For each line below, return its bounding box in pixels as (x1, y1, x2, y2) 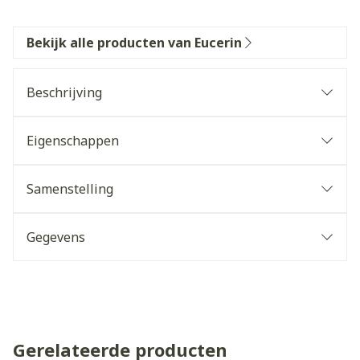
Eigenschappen (27, 132, 119, 149)
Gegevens (27, 228, 85, 246)
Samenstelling (27, 180, 113, 198)
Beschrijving (27, 84, 102, 101)
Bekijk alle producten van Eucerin (27, 34, 242, 51)
